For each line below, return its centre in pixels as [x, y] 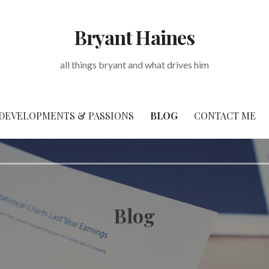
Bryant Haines [134, 37]
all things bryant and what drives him [134, 65]
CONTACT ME [225, 116]
